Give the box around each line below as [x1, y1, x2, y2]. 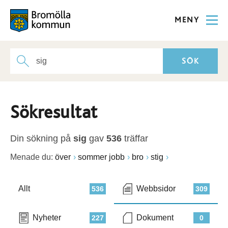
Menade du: [10, 153, 53, 161]
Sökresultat [10, 103, 98, 122]
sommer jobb [78, 153, 125, 161]
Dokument [136, 213, 174, 222]
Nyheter [33, 213, 61, 222]
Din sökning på [10, 133, 73, 144]
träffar [122, 133, 148, 144]
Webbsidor [136, 184, 176, 193]
